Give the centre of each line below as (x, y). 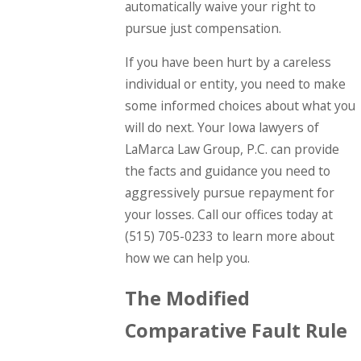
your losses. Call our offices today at (229, 215)
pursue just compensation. (203, 28)
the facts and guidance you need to (228, 171)
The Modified (188, 298)
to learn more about (274, 237)
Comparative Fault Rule (237, 330)
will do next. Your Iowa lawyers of (222, 128)
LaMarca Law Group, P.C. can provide (232, 149)
